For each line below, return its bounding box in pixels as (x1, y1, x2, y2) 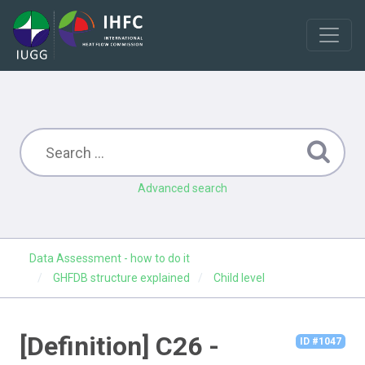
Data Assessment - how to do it (29, 252, 190, 265)
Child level (213, 271, 265, 284)
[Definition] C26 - (20, 331, 219, 362)
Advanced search (138, 182, 227, 195)
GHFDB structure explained (53, 271, 190, 284)
